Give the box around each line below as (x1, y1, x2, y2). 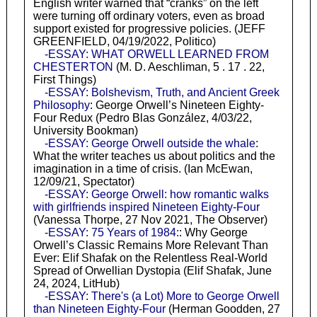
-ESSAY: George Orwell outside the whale (44, 137, 255, 150)
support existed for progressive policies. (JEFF (33, 23, 265, 35)
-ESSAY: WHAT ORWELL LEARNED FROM (44, 48, 269, 61)
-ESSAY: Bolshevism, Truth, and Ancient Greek (44, 86, 279, 99)
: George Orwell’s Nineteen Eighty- (89, 99, 264, 112)
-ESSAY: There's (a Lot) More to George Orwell (44, 290, 279, 303)
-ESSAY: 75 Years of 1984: (44, 226, 179, 239)
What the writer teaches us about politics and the (33, 150, 275, 163)
